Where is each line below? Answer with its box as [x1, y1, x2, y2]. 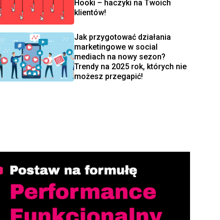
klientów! [74, 8, 106, 18]
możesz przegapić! [74, 71, 145, 81]
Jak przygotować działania [74, 32, 171, 42]
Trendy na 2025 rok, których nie [74, 61, 187, 71]
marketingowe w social [74, 42, 158, 52]
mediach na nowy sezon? [74, 52, 165, 61]
